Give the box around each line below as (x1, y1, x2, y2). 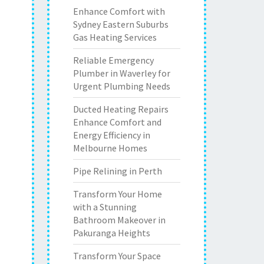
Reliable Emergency (72, 54, 154, 66)
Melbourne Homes (72, 142, 147, 154)
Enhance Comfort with (72, 5, 165, 17)
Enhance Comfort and (72, 116, 161, 128)
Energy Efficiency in (72, 129, 150, 141)
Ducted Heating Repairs (72, 103, 169, 115)
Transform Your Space (72, 250, 161, 262)
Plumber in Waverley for (72, 67, 170, 79)
